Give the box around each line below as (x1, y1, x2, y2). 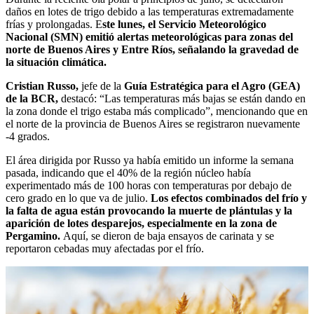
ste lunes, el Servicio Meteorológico (102, 18, 266, 30)
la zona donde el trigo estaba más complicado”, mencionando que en (6, 104, 308, 117)
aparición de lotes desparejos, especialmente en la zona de (6, 217, 277, 229)
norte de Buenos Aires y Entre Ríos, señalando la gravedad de (6, 43, 299, 55)
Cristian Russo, (6, 79, 81, 92)
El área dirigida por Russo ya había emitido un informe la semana (6, 153, 294, 166)
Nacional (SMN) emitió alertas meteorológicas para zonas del (6, 30, 293, 43)
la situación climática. (6, 55, 107, 68)
